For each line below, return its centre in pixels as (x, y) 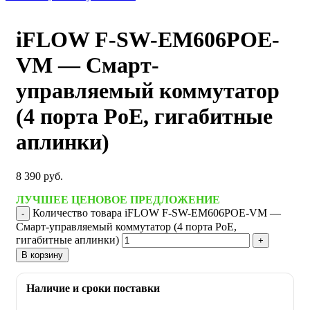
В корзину (42, 255)
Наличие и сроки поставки (93, 288)
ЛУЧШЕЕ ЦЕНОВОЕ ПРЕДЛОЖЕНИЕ (118, 199)
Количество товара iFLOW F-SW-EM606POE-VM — (157, 212)
